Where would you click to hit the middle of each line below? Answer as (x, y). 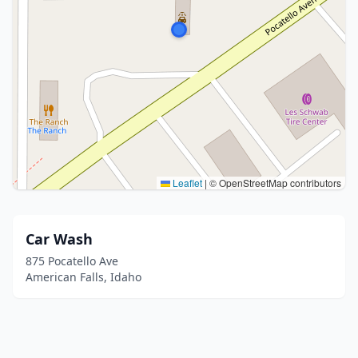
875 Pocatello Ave (72, 261)
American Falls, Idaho (84, 277)
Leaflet (186, 183)
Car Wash (59, 239)
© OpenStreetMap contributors (274, 183)
